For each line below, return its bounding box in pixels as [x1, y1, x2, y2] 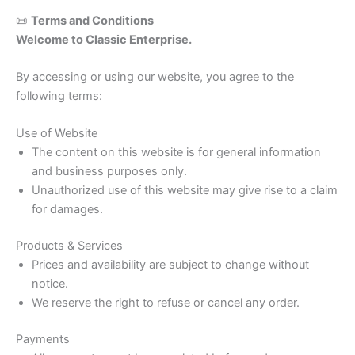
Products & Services [16, 239, 123, 254]
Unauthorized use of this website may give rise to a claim [32, 183, 338, 198]
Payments [16, 332, 70, 347]
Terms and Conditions [31, 13, 154, 28]
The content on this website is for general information [32, 145, 321, 160]
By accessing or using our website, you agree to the [16, 70, 294, 85]
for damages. [32, 202, 103, 217]
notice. [32, 277, 68, 292]
